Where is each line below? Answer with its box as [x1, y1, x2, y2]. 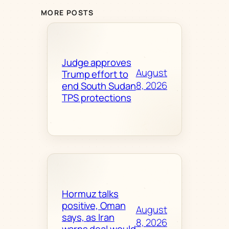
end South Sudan [62, 79, 136, 93]
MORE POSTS [41, 8, 94, 18]
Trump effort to [62, 67, 128, 81]
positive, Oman [62, 198, 126, 212]
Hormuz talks [62, 187, 119, 200]
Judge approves [62, 56, 131, 70]
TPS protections [62, 91, 131, 105]
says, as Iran [62, 210, 114, 224]
